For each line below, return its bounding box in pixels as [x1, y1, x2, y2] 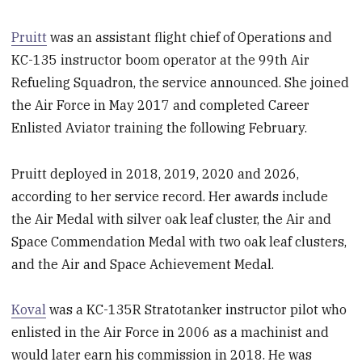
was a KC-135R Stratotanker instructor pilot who [46, 301, 347, 318]
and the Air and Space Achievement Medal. [11, 255, 275, 272]
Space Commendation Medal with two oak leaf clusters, [11, 233, 347, 250]
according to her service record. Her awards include [11, 187, 329, 204]
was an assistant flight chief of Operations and [47, 28, 333, 45]
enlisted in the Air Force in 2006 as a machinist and [11, 324, 330, 341]
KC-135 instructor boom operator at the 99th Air [11, 51, 310, 68]
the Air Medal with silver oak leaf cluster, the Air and [11, 210, 332, 227]
